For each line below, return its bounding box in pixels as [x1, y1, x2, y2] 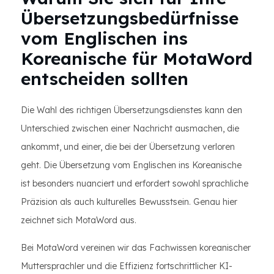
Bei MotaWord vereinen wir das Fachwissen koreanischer [21, 242, 251, 253]
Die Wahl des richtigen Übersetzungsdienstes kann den [21, 105, 242, 116]
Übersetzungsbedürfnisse [21, 7, 239, 29]
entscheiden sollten [21, 68, 188, 89]
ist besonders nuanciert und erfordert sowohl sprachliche [21, 178, 248, 189]
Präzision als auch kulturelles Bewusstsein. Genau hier [21, 196, 237, 207]
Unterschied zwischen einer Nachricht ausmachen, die [21, 123, 239, 134]
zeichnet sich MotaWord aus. [21, 215, 136, 226]
